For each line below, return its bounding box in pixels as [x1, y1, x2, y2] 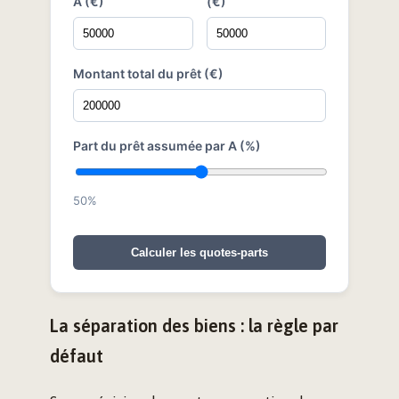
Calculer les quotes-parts [131, 245, 268, 259]
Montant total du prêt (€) [73, 65, 224, 81]
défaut [50, 346, 103, 366]
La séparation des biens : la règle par [50, 315, 338, 336]
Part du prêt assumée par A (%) [73, 137, 261, 153]
